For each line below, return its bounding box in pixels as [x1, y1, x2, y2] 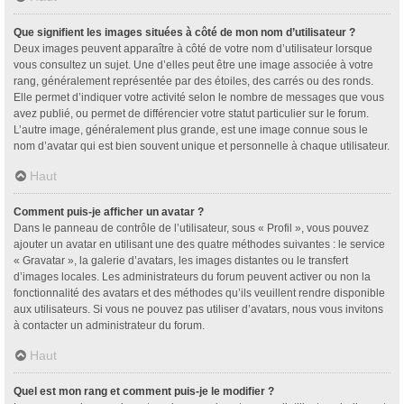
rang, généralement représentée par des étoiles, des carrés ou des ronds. [14, 74, 373, 87]
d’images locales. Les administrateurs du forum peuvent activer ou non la [14, 270, 371, 283]
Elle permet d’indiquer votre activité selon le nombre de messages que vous [14, 90, 384, 104]
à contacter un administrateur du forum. [14, 318, 205, 332]
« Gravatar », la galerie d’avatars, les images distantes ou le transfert [14, 253, 348, 267]
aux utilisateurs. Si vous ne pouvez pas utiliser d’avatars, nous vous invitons [14, 302, 383, 316]
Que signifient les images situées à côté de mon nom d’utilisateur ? [14, 25, 355, 39]
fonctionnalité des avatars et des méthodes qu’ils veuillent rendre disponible [14, 286, 385, 299]
